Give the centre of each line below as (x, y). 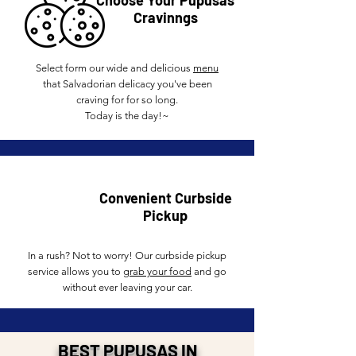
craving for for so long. (127, 100)
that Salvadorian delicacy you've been (127, 84)
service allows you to (75, 271)
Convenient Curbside (165, 198)
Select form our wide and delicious (114, 68)
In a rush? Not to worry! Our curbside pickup (127, 255)
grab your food (157, 271)
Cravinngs (165, 17)
